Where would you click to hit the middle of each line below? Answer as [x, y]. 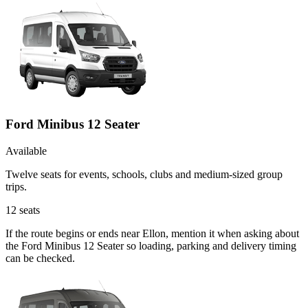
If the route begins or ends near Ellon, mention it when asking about [152, 233]
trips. [16, 186]
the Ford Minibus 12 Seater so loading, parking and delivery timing [151, 245]
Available [26, 151]
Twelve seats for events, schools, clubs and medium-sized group [144, 174]
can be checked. [40, 258]
